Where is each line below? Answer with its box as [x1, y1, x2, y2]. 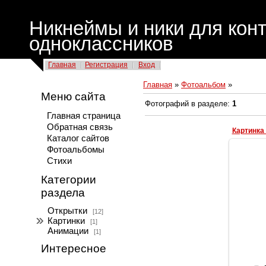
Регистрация [85, 61, 128, 69]
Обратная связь [47, 122, 113, 132]
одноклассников [29, 33, 173, 55]
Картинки [47, 216, 85, 226]
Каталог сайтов [47, 134, 109, 143]
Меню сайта [41, 90, 106, 103]
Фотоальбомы [47, 145, 104, 154]
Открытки [47, 206, 87, 216]
